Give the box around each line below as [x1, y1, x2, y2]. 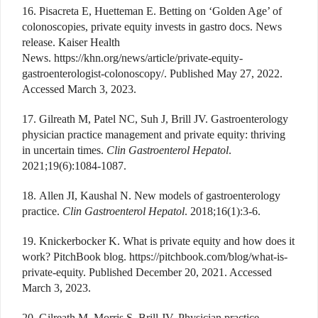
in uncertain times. [22, 143, 106, 156]
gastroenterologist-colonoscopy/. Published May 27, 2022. [22, 67, 283, 79]
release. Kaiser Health [22, 35, 120, 48]
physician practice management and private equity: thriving [22, 128, 285, 141]
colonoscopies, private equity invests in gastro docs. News [22, 20, 282, 33]
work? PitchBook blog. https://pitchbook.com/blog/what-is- [22, 250, 287, 263]
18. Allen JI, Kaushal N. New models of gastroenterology [22, 189, 280, 202]
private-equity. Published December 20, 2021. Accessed [22, 265, 272, 278]
